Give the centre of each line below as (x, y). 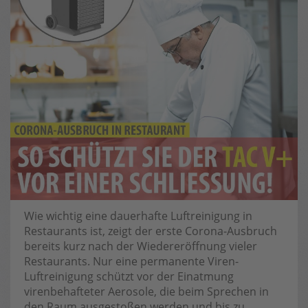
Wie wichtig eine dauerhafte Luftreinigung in (138, 216)
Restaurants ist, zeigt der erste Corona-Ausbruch (151, 231)
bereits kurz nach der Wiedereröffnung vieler (141, 246)
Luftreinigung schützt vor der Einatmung (129, 276)
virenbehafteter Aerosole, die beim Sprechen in (146, 291)
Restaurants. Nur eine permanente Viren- (131, 261)
